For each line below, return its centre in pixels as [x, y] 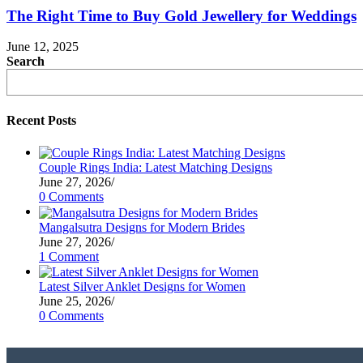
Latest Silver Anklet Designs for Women [142, 286]
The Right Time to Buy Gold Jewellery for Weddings [181, 15]
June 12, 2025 [43, 47]
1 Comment [69, 256]
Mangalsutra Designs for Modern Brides [142, 227]
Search [26, 62]
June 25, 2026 [75, 301]
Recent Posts [41, 120]
